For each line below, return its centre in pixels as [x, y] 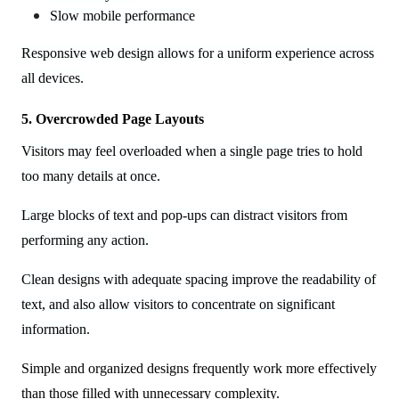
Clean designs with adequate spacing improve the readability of [199, 279]
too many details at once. [91, 175]
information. [56, 329]
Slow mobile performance [122, 15]
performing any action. [85, 240]
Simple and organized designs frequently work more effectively [199, 368]
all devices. [53, 77]
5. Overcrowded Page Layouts [113, 118]
